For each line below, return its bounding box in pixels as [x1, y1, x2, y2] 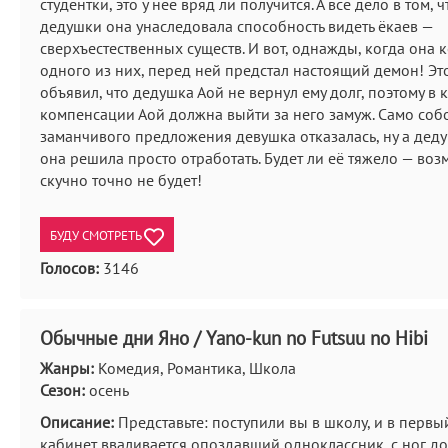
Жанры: [40, 358, 94, 378]
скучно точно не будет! [40, 170, 202, 190]
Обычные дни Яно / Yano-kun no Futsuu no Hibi [40, 326, 428, 350]
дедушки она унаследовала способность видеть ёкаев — [40, 16, 433, 36]
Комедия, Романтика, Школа [94, 358, 296, 378]
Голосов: [40, 258, 99, 278]
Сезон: [40, 380, 85, 400]
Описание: [40, 412, 114, 432]
